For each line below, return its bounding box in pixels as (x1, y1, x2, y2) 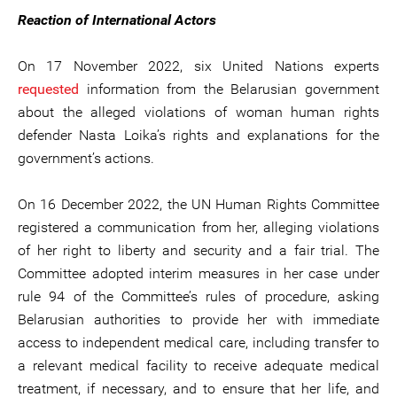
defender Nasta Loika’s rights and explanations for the (18, 127, 379, 144)
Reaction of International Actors (18, 12, 216, 28)
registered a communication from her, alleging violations (18, 219, 379, 236)
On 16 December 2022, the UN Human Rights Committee (18, 196, 379, 213)
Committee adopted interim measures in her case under (18, 265, 379, 282)
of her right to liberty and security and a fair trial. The (18, 242, 379, 259)
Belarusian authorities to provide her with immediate (18, 311, 379, 328)
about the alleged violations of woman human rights (18, 104, 379, 121)
